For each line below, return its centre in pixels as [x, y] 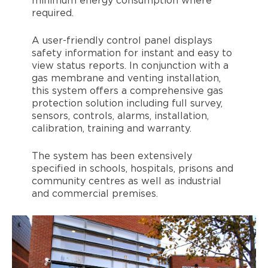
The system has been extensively [112, 156]
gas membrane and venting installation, [126, 79]
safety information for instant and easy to [132, 54]
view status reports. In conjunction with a [130, 66]
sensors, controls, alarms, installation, [120, 116]
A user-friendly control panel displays [122, 41]
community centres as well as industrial [126, 182]
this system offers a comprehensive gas [127, 91]
